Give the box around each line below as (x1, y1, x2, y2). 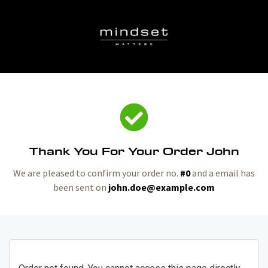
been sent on (53, 181, 108, 193)
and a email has (190, 166, 255, 179)
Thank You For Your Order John (29, 145, 239, 157)
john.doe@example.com (108, 181, 215, 193)
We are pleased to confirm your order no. (13, 166, 180, 179)
